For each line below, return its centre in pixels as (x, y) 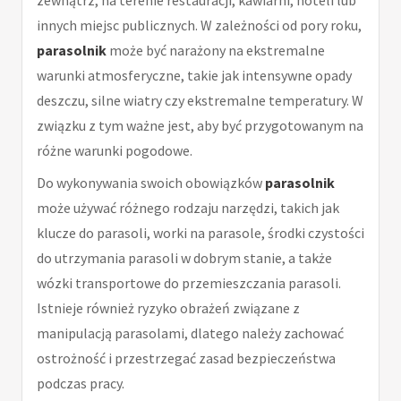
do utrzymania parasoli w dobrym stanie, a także (184, 257)
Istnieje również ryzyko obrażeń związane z (168, 307)
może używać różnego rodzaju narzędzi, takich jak (188, 207)
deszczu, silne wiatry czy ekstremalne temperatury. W (200, 100)
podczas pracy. (81, 383)
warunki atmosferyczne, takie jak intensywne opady (194, 75)
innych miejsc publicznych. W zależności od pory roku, (199, 25)
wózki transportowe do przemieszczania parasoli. (189, 282)
